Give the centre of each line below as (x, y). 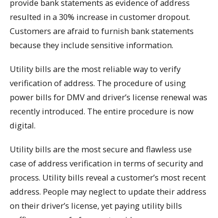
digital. (23, 125)
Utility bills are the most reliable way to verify (95, 69)
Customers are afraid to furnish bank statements (102, 31)
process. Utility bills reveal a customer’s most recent (108, 177)
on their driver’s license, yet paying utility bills (96, 205)
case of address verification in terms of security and (107, 163)
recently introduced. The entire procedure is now (102, 111)
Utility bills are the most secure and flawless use (101, 149)
